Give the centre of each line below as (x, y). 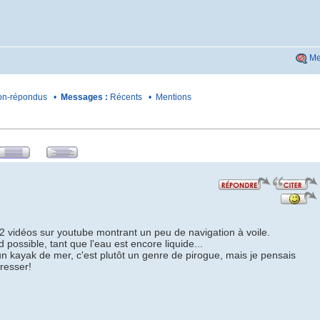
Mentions (173, 97)
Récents (126, 97)
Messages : (84, 97)
